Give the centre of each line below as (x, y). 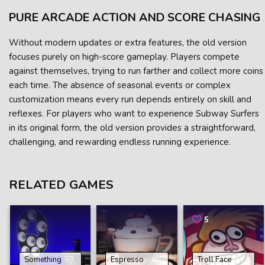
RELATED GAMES (61, 185)
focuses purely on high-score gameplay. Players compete (124, 57)
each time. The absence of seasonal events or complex (120, 85)
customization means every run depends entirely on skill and (130, 99)
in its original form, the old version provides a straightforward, (132, 128)
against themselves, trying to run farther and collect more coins (136, 71)
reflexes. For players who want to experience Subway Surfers (134, 114)
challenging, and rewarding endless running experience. (120, 142)
